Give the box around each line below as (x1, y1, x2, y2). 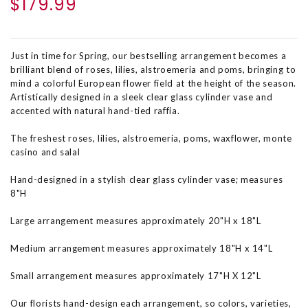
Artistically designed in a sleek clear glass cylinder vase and (10, 91, 273, 103)
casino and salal (10, 146, 80, 158)
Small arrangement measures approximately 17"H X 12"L (10, 270, 261, 282)
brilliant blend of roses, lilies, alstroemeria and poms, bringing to (10, 64, 296, 76)
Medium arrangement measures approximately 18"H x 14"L (10, 243, 273, 254)
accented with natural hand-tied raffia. (10, 105, 180, 117)
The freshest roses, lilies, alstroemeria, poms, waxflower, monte (10, 133, 292, 144)
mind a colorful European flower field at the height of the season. (10, 78, 296, 89)
